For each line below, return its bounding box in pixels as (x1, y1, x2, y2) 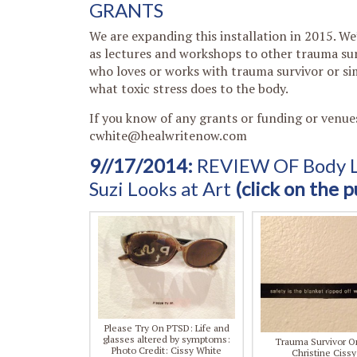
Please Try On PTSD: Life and (104, 322, 229, 334)
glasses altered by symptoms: (103, 333, 230, 345)
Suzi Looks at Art (89, 177, 231, 200)
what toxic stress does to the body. (89, 80, 288, 97)
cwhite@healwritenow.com (89, 127, 247, 144)
